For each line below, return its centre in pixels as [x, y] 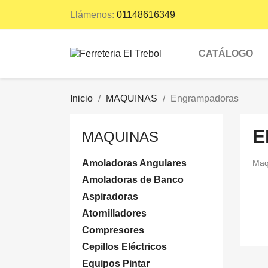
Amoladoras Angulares [134, 163]
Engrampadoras [205, 98]
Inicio [81, 98]
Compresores [113, 230]
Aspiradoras [110, 197]
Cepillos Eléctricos [124, 247]
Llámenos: [93, 15]
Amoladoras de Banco [133, 180]
